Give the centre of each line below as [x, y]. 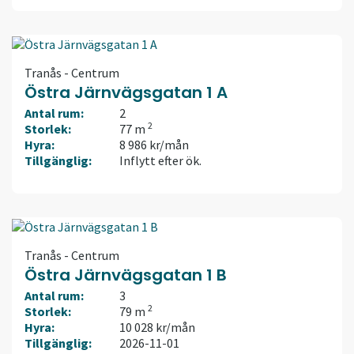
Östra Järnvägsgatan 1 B [126, 275]
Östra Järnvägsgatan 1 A [126, 92]
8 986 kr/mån [154, 144]
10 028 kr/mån [157, 327]
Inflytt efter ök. [160, 160]
